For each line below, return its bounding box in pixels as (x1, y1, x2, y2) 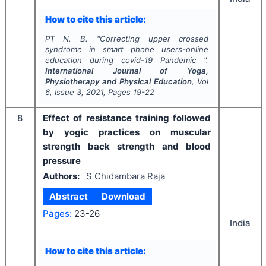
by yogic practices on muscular (43, 126, 211, 138)
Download (101, 190, 145, 202)
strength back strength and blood (43, 140, 211, 152)
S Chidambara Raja (85, 170, 165, 182)
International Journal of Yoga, (45, 65, 209, 75)
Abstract (49, 190, 88, 202)
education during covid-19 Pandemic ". (45, 55, 209, 65)
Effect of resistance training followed (43, 112, 211, 123)
